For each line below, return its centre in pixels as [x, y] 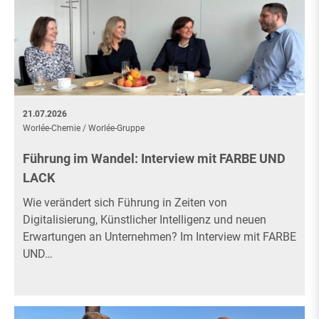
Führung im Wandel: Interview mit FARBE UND [154, 159]
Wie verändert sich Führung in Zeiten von [125, 203]
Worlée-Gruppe [116, 129]
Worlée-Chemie [52, 129]
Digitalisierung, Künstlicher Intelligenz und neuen [145, 220]
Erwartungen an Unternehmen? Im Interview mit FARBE [159, 237]
